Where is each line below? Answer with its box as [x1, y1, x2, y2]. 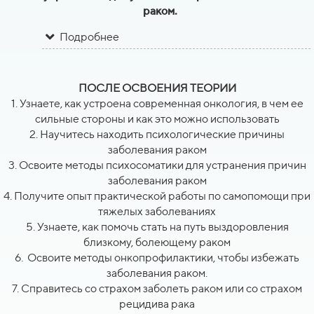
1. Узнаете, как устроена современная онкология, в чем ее [11, 96, 303, 110]
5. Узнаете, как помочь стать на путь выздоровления [25, 219, 289, 233]
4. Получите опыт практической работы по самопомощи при [4, 189, 310, 203]
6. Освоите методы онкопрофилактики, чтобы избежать [15, 250, 299, 264]
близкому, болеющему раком [83, 235, 231, 249]
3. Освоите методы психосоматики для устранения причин [8, 158, 306, 172]
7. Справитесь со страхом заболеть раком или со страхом [12, 281, 302, 295]
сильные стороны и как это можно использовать [34, 111, 280, 125]
